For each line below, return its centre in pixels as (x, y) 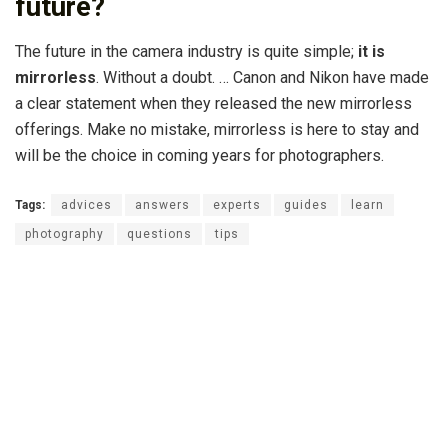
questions (159, 233)
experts (237, 204)
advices (86, 204)
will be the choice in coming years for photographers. (199, 155)
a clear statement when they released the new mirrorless (213, 103)
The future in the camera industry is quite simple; (186, 51)
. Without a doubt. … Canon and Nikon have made (262, 77)
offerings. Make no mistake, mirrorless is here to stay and (217, 129)
